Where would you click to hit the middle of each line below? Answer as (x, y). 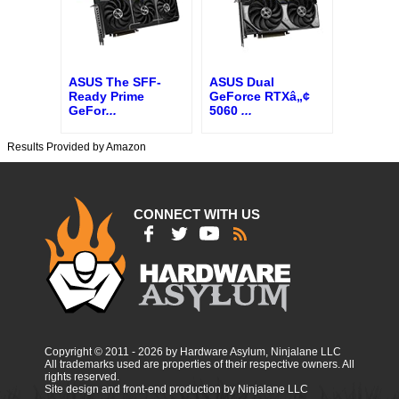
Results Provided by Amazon (77, 147)
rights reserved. (82, 376)
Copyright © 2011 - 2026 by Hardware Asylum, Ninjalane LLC (193, 351)
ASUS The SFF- (115, 81)
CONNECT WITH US (197, 214)
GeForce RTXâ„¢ (260, 96)
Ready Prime (106, 96)
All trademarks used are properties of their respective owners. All (199, 364)
